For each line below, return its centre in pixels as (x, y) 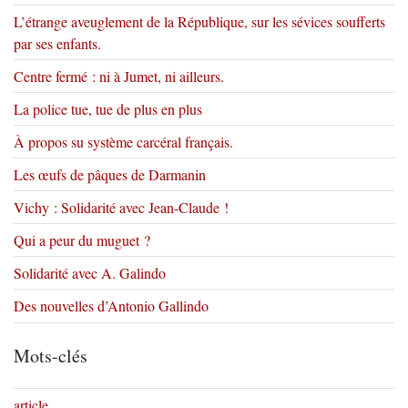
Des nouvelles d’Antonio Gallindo (111, 306)
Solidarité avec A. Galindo (90, 273)
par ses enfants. (57, 43)
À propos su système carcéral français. (123, 142)
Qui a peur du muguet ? (82, 240)
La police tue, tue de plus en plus (108, 109)
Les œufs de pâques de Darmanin (110, 174)
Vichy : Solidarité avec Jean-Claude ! (121, 207)
